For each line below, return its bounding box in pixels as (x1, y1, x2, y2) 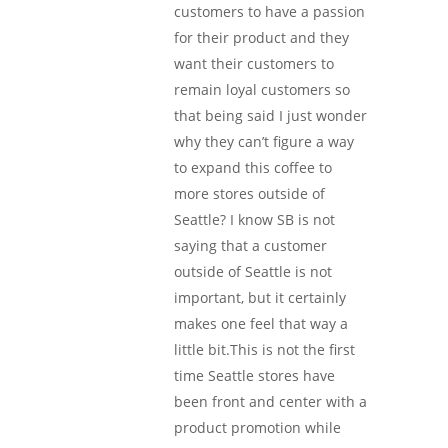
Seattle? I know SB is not (174, 209, 335, 229)
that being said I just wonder (174, 105, 367, 125)
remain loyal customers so (174, 79, 350, 99)
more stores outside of (174, 183, 325, 203)
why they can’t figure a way (174, 131, 354, 151)
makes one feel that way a (174, 313, 348, 333)
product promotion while (174, 417, 341, 437)
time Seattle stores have (174, 365, 335, 385)
